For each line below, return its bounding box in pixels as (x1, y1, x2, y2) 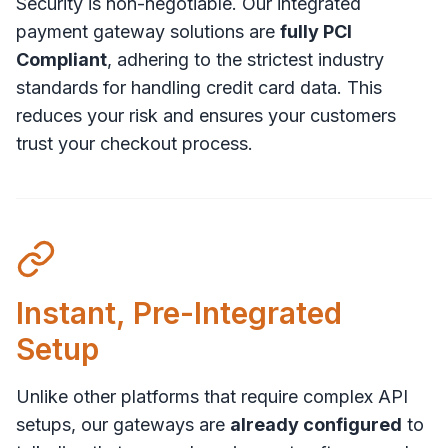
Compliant (16, 48, 107, 70)
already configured (230, 413, 402, 435)
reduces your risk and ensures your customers (16, 104, 396, 126)
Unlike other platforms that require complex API (16, 385, 408, 407)
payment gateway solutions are (16, 20, 280, 42)
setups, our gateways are (16, 413, 230, 435)
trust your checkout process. (16, 132, 253, 154)
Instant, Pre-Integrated (16, 294, 342, 331)
